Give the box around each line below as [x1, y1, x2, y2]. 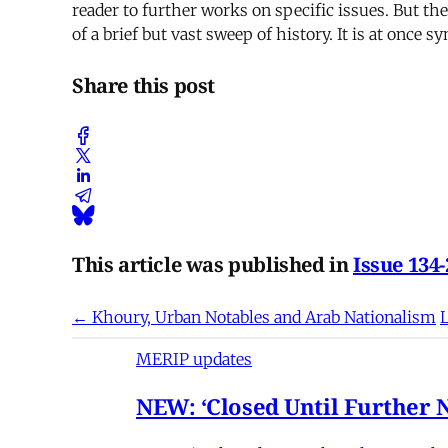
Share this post [72, 71, 215, 99]
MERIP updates [136, 348, 252, 369]
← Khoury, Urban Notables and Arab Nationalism [72, 306, 436, 327]
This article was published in [72, 251, 354, 279]
